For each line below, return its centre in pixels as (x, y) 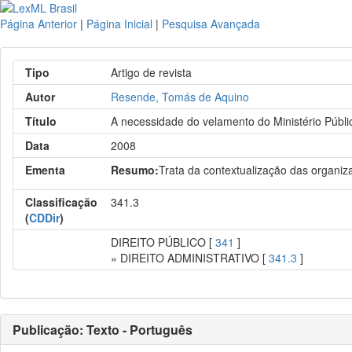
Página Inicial (119, 24)
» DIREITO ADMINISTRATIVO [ (190, 258)
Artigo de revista (152, 72)
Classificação (61, 202)
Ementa (45, 170)
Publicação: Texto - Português (103, 330)
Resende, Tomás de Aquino (180, 97)
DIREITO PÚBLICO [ (163, 242)
